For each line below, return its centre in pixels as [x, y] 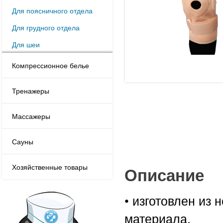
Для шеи [26, 44]
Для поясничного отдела [52, 10]
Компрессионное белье [51, 65]
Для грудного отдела [46, 27]
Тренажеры [31, 91]
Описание [164, 174]
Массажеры [31, 116]
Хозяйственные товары [50, 167]
